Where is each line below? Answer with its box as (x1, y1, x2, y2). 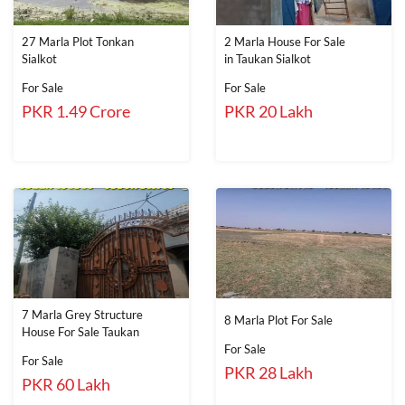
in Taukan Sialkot (224, 52, 311, 67)
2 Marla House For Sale (224, 34, 345, 50)
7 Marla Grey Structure (22, 307, 143, 323)
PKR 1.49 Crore (22, 101, 130, 122)
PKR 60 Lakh (22, 374, 110, 395)
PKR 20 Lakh (224, 101, 313, 122)
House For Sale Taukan (22, 325, 139, 340)
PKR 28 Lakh (224, 363, 313, 383)
